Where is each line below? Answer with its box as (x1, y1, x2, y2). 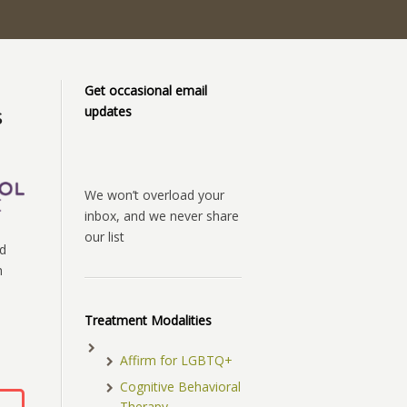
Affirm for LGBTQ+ (120, 352, 233, 370)
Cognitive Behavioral (120, 378, 242, 396)
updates (84, 103, 132, 121)
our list (84, 228, 124, 246)
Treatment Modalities (84, 312, 212, 330)
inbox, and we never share (84, 207, 239, 225)
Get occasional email (84, 82, 207, 100)
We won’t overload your (84, 186, 224, 204)
